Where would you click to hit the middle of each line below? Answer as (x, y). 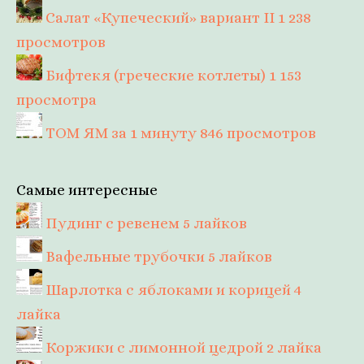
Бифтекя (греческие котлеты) (156, 75)
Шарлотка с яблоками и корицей (168, 290)
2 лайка (294, 347)
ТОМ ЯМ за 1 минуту (121, 133)
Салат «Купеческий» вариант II (160, 17)
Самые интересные (87, 190)
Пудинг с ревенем (113, 223)
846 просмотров (258, 133)
